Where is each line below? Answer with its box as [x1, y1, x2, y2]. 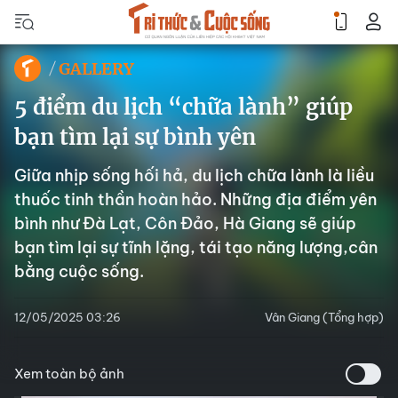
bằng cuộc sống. [14, 261, 144, 282]
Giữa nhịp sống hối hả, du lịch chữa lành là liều [14, 165, 374, 186]
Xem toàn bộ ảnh [14, 365, 124, 382]
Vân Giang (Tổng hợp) [265, 310, 384, 324]
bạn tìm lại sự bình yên [14, 123, 256, 151]
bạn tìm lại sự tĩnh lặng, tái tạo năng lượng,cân [14, 237, 378, 258]
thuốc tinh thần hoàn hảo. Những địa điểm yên [14, 189, 377, 210]
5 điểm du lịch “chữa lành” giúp [14, 93, 353, 121]
